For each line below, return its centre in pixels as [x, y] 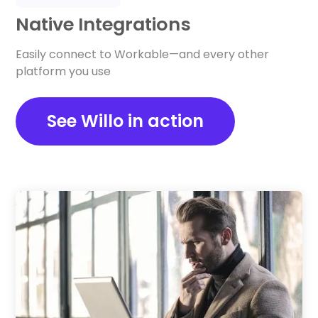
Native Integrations [104, 24]
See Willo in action [126, 121]
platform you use [64, 71]
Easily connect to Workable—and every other [143, 54]
